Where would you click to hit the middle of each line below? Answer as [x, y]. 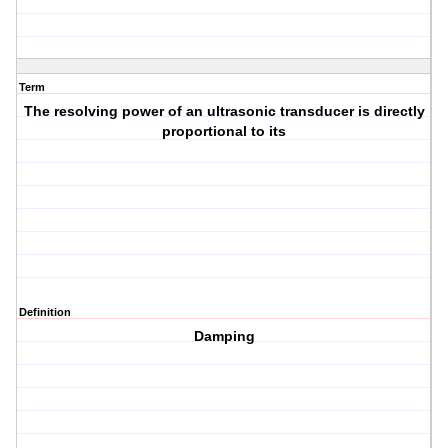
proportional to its [224, 131]
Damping [224, 336]
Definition [45, 312]
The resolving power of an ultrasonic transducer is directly [224, 111]
